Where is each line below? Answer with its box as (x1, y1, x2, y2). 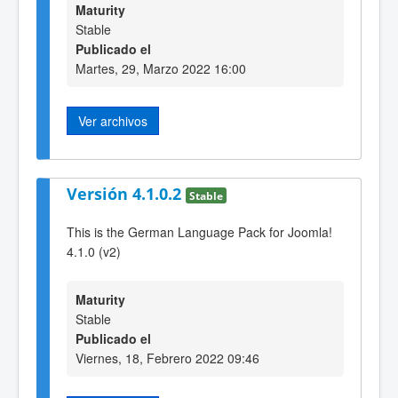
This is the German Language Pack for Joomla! (67, 222, 332, 241)
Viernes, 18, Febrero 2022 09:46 (76, 349, 259, 368)
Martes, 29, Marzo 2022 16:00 (76, 59, 246, 77)
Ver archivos (78, 111, 147, 130)
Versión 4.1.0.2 (67, 183, 186, 205)
